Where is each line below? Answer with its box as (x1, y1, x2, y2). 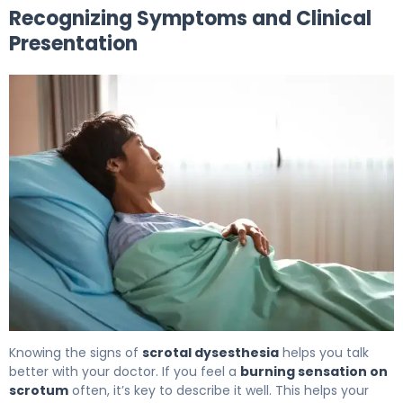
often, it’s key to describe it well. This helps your (68, 381, 369, 400)
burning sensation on (240, 363, 388, 381)
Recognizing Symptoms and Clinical (9, 4, 372, 32)
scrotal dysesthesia (142, 344, 279, 363)
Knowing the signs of (9, 344, 142, 363)
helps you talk (279, 344, 369, 363)
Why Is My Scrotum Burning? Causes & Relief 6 (8, 330, 332, 352)
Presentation (9, 29, 138, 58)
